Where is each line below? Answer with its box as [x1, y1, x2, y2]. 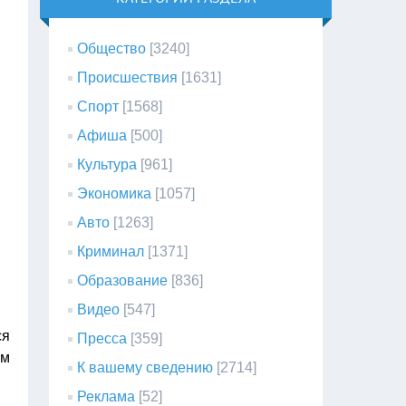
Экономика [77, 186, 152, 201]
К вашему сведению [77, 360, 214, 375]
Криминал [77, 244, 145, 259]
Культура [77, 157, 138, 172]
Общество [77, 41, 147, 56]
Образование [77, 273, 169, 288]
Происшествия [77, 70, 179, 85]
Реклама [77, 389, 136, 404]
